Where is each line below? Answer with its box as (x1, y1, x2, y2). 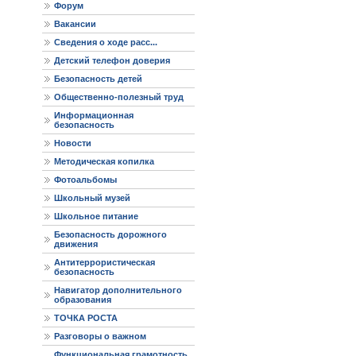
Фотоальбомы (54, 175, 117, 184)
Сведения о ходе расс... (54, 37, 157, 47)
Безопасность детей (54, 74, 142, 83)
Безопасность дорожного (54, 230, 167, 239)
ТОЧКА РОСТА (54, 313, 118, 323)
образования (54, 295, 111, 304)
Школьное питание (54, 211, 138, 221)
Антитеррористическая (54, 257, 155, 267)
